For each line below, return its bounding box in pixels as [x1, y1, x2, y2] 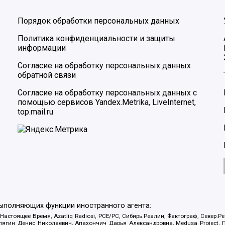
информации [18, 43, 66, 53]
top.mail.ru [18, 107, 53, 117]
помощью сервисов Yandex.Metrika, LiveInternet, [18, 97, 196, 107]
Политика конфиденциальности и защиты [18, 34, 175, 44]
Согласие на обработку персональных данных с [18, 88, 197, 98]
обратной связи [18, 70, 76, 80]
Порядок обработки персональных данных [18, 16, 179, 26]
